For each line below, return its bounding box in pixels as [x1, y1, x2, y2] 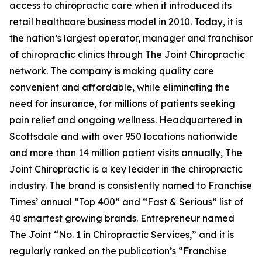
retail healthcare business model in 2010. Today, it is [9, 16, 242, 27]
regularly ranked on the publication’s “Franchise [9, 245, 227, 257]
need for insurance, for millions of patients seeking [9, 98, 235, 109]
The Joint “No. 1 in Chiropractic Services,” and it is [9, 229, 234, 240]
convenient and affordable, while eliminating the [9, 81, 230, 93]
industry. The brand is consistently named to [9, 180, 208, 191]
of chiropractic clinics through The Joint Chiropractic [9, 49, 245, 60]
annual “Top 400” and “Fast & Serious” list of [38, 196, 243, 208]
